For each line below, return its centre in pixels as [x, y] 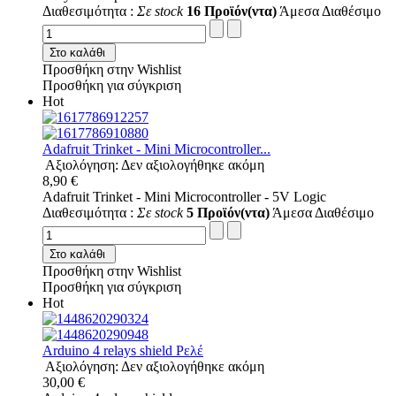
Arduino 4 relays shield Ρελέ [123, 350]
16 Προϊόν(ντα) [232, 11]
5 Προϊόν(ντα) [228, 212]
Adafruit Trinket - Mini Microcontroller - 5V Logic [184, 196]
